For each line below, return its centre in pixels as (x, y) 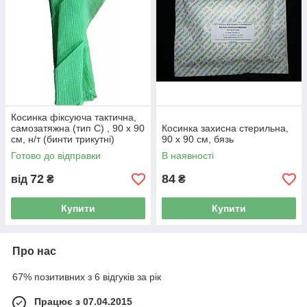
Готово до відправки (56, 156)
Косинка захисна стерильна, (225, 128)
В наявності (188, 156)
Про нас (34, 251)
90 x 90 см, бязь (198, 139)
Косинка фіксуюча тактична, (74, 118)
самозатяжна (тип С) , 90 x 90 (78, 128)
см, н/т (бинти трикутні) (63, 139)
